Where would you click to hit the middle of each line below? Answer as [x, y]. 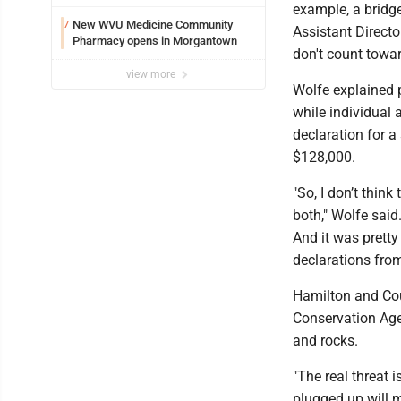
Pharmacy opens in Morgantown [155, 41]
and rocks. [325, 341]
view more [152, 74]
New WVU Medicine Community [153, 25]
